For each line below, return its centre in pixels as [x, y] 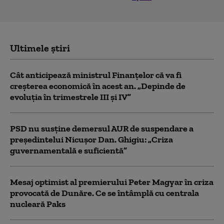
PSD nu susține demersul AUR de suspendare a [102, 128]
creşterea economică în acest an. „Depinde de [98, 86]
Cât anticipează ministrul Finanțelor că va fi [96, 75]
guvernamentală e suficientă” [68, 150]
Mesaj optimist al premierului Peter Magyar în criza [112, 182]
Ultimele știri [40, 48]
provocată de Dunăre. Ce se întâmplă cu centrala [104, 193]
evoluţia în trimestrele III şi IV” [70, 97]
